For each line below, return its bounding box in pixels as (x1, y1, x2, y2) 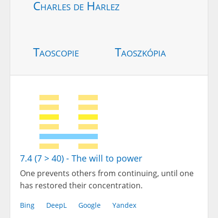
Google (78, 200, 101, 210)
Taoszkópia (115, 43, 166, 60)
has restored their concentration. (20, 180, 143, 191)
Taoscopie (33, 43, 79, 60)
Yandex (112, 200, 136, 210)
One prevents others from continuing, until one (20, 167, 194, 179)
